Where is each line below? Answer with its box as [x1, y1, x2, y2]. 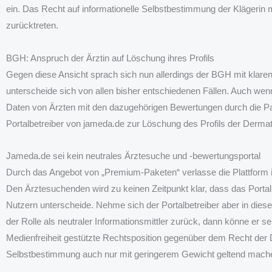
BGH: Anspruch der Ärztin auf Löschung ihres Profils [6, 52, 214, 63]
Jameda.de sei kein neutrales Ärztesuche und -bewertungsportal [6, 150, 260, 161]
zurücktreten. [6, 20, 58, 31]
